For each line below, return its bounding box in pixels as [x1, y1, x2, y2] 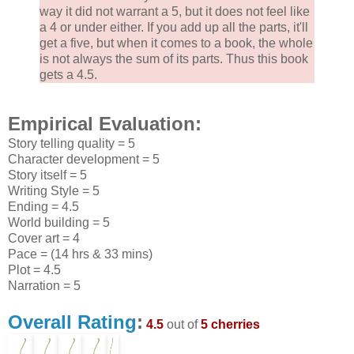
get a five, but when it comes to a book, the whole [40, 36, 313, 51]
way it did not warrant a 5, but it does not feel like [40, 5, 310, 19]
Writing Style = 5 [8, 184, 100, 198]
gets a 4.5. [40, 68, 97, 82]
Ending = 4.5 [8, 200, 79, 214]
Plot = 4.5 [8, 263, 61, 277]
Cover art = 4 [8, 232, 80, 246]
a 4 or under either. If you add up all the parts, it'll [40, 21, 308, 35]
